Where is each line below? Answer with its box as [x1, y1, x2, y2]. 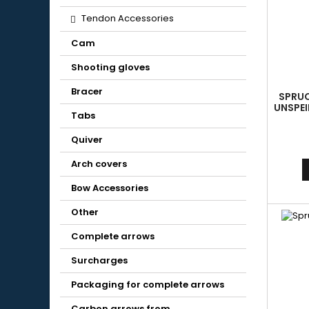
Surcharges [71, 254, 128, 267]
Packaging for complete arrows [71, 278, 224, 291]
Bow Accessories [71, 181, 148, 195]
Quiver [71, 133, 103, 146]
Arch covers [71, 157, 127, 170]
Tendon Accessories [81, 12, 174, 25]
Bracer [71, 85, 103, 98]
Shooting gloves [71, 61, 150, 74]
